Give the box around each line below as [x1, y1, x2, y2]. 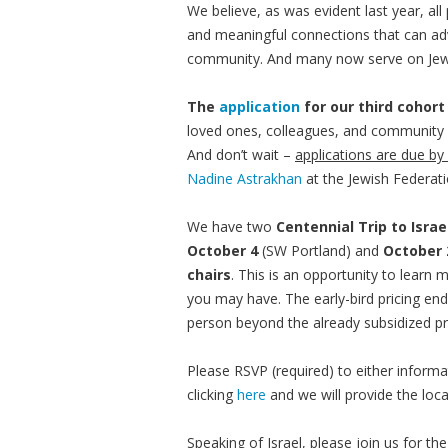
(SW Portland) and [258, 241, 383, 260]
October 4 [187, 241, 258, 260]
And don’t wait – [187, 145, 295, 164]
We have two [187, 217, 276, 236]
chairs [187, 265, 231, 284]
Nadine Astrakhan [187, 169, 302, 188]
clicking [187, 385, 237, 404]
